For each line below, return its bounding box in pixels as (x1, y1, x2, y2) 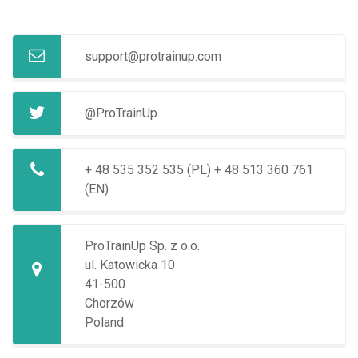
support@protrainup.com (85, 49, 221, 64)
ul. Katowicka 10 (85, 257, 175, 272)
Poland (85, 315, 124, 330)
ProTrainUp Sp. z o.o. (85, 238, 200, 253)
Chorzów (85, 296, 134, 311)
